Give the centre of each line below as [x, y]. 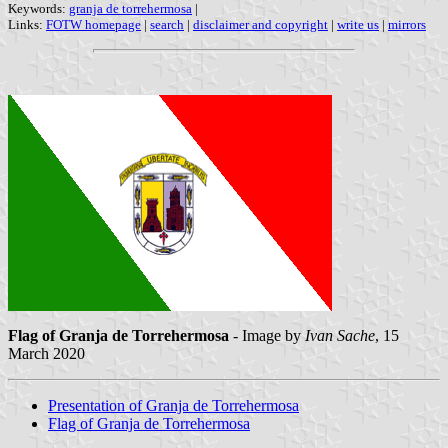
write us [358, 25]
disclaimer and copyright [260, 25]
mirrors [407, 25]
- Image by [267, 336]
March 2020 [46, 354]
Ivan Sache [340, 336]
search [167, 25]
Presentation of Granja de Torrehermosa [173, 406]
